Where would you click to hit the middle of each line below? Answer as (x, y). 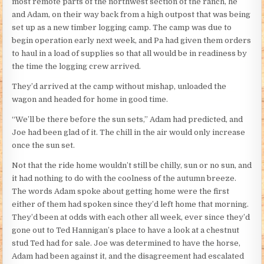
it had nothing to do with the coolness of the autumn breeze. (124, 179)
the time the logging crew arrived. (77, 67)
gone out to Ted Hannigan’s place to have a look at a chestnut (126, 230)
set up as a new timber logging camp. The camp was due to (122, 28)
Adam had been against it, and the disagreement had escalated (128, 256)
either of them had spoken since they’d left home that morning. (131, 204)
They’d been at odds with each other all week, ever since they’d (131, 217)
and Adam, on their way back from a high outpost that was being (131, 15)
